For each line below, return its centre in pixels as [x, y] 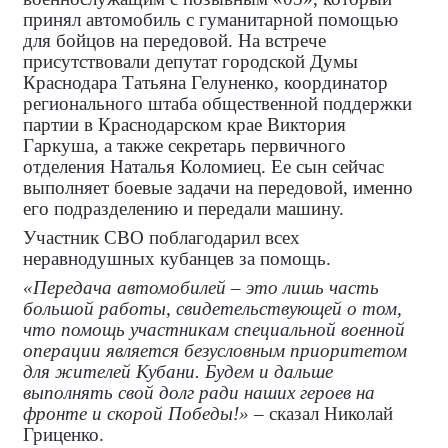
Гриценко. [63, 434]
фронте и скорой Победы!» [136, 413]
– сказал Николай [321, 413]
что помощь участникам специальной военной [214, 329]
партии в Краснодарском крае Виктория [184, 124]
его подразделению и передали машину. [183, 208]
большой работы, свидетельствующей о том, [212, 308]
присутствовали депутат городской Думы [190, 61]
